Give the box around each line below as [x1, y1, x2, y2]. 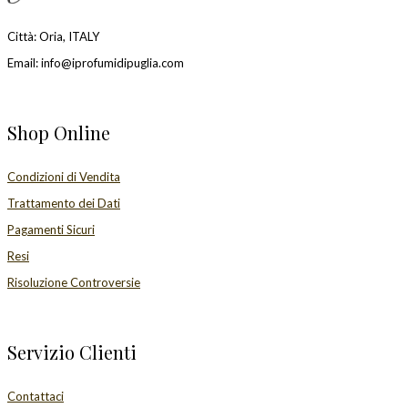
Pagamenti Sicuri [7, 221, 95, 237]
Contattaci [7, 388, 64, 403]
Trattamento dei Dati [7, 195, 120, 210]
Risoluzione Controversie [7, 274, 140, 290]
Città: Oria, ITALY [7, 28, 99, 44]
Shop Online [7, 120, 110, 146]
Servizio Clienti [7, 340, 137, 365]
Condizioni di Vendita [7, 168, 120, 184]
